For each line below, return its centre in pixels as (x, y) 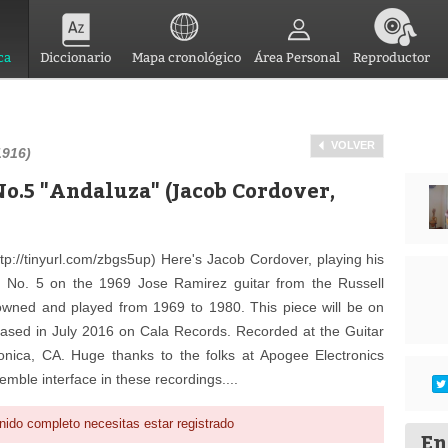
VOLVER (353, 145)
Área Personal (296, 57)
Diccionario (75, 57)
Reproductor (391, 57)
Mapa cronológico (186, 57)
